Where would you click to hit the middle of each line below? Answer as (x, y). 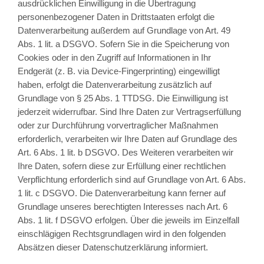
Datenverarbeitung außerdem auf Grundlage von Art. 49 (124, 31)
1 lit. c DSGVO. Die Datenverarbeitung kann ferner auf (121, 193)
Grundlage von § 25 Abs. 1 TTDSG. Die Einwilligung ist (123, 98)
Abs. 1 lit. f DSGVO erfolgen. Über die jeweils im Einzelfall (128, 220)
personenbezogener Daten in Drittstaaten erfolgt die (116, 17)
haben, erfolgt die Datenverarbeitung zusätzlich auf (114, 85)
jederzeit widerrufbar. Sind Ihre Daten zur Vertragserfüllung (129, 112)
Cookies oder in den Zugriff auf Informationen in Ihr (114, 58)
